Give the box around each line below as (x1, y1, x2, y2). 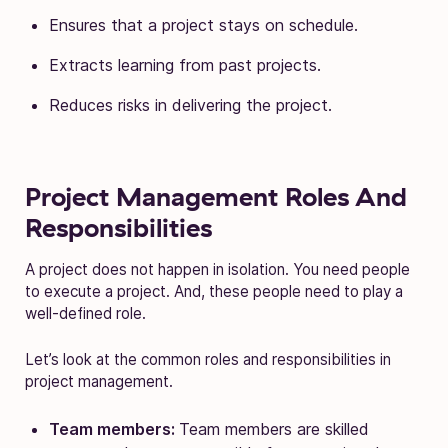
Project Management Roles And (25, 179, 407, 212)
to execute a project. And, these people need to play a (25, 281, 403, 301)
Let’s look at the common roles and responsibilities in (25, 349, 391, 369)
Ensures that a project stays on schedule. (49, 14, 358, 35)
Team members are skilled (179, 418, 369, 439)
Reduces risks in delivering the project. (49, 94, 332, 115)
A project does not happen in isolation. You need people (25, 259, 410, 279)
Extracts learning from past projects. (49, 54, 321, 75)
